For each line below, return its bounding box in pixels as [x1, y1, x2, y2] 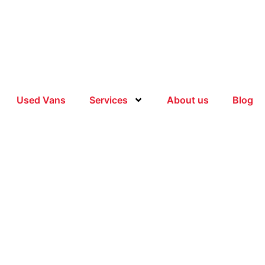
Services [89, 94, 128, 106]
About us [167, 94, 209, 106]
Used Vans [17, 94, 66, 106]
